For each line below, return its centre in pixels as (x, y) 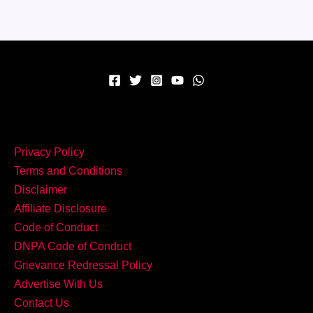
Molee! (51, 170)
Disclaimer (41, 189)
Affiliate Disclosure (60, 208)
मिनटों (46, 57)
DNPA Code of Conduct (73, 246)
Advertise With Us (58, 284)
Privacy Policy (49, 152)
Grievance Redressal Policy (83, 265)
